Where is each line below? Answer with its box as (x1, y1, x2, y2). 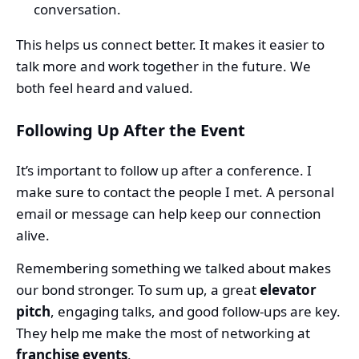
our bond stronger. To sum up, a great (16, 280, 260, 300)
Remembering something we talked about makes (16, 259, 331, 278)
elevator (260, 280, 317, 300)
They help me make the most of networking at (16, 324, 310, 343)
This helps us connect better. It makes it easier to (16, 35, 325, 54)
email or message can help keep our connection (16, 204, 321, 224)
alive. (16, 226, 50, 245)
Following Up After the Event (16, 119, 245, 142)
